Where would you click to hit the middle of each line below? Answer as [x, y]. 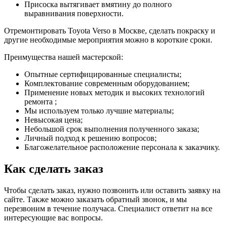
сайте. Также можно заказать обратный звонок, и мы [96, 200]
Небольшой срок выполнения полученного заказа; [112, 129]
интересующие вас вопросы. [53, 218]
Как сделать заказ [54, 169]
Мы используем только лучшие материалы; [99, 111]
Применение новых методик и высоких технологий [115, 93]
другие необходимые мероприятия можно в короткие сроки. [108, 40]
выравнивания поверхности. [74, 14]
